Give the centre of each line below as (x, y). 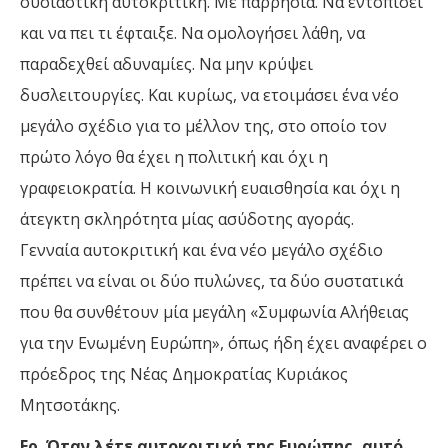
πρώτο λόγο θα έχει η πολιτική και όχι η (174, 157)
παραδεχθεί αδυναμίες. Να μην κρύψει (166, 64)
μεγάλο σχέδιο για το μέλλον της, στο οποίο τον (203, 126)
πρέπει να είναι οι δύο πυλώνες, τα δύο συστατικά (211, 281)
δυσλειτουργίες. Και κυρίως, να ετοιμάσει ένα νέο (209, 95)
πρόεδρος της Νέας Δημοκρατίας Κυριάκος (184, 374)
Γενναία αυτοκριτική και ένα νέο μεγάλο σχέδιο (201, 250)
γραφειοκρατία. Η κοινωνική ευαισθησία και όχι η (210, 188)
